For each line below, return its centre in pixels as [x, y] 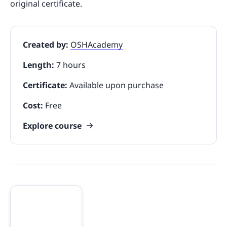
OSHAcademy [97, 44]
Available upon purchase [116, 85]
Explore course [52, 125]
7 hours [71, 65]
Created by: [47, 44]
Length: [40, 65]
